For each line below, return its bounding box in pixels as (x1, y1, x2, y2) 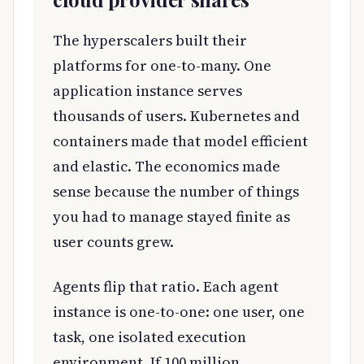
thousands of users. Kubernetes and (53, 105, 300, 126)
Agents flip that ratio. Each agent (53, 275, 279, 297)
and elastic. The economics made (53, 155, 280, 176)
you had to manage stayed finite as (53, 206, 290, 227)
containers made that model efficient (53, 130, 308, 151)
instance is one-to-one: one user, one (53, 301, 305, 322)
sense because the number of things (53, 180, 299, 201)
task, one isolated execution (53, 326, 246, 347)
